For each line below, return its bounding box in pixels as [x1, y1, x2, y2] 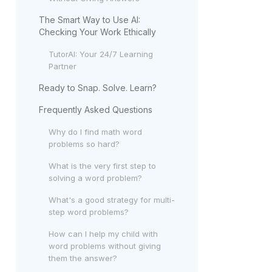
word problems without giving [49, 241, 161, 251]
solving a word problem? [49, 173, 142, 183]
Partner [49, 61, 76, 71]
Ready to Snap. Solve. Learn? [39, 83, 157, 93]
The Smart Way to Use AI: [39, 15, 140, 25]
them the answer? [49, 253, 117, 263]
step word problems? [49, 207, 129, 217]
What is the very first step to [49, 161, 156, 171]
